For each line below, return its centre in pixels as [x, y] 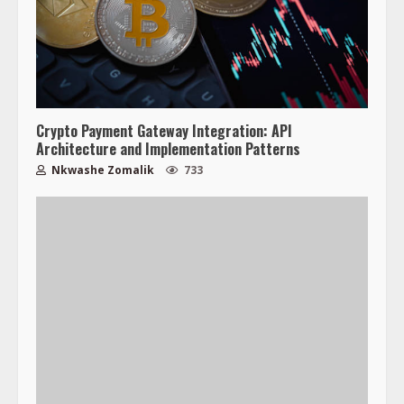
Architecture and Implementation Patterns [168, 148]
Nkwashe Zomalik [101, 170]
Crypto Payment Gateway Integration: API [164, 130]
